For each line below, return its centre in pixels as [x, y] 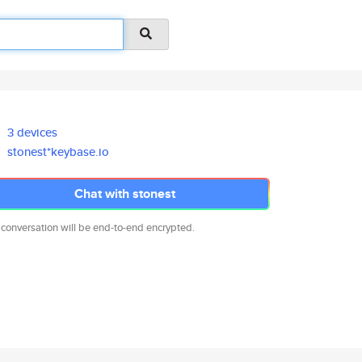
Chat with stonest [124, 194]
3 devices [33, 132]
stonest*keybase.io [59, 152]
